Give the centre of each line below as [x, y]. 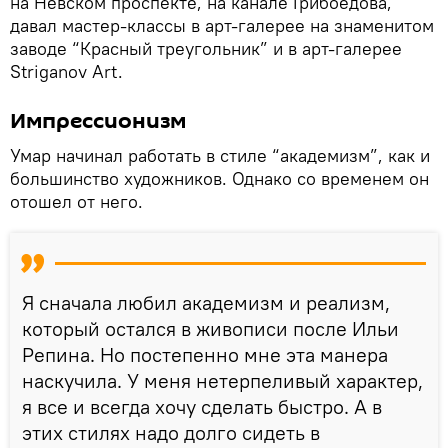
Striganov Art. [66, 72]
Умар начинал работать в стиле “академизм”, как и [220, 156]
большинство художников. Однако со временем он [219, 179]
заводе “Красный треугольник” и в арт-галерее [206, 49]
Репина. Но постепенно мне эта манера [205, 355]
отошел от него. [76, 202]
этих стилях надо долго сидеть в [171, 433]
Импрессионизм [98, 121]
